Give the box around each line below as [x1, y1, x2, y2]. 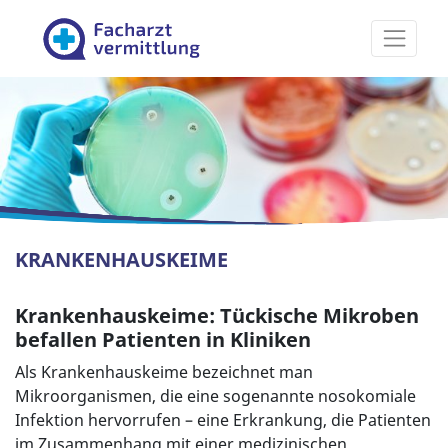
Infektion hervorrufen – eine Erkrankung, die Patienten [15, 409, 431, 432]
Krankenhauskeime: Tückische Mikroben [15, 302, 419, 330]
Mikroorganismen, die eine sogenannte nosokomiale [15, 385, 416, 408]
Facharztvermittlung [210, 12, 412, 41]
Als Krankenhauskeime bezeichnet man [15, 361, 313, 384]
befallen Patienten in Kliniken [15, 326, 311, 354]
